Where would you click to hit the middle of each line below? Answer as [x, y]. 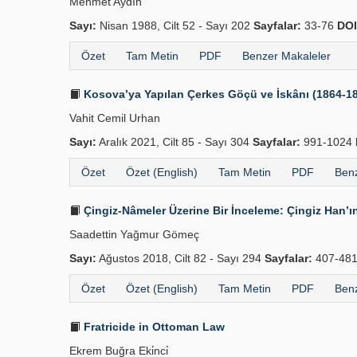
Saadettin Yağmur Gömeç [134, 234]
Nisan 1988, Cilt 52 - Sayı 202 [175, 25]
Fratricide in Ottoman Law [153, 327]
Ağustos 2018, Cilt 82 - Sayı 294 [180, 258]
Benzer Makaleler [286, 56]
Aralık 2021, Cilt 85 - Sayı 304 [175, 142]
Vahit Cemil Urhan [115, 118]
